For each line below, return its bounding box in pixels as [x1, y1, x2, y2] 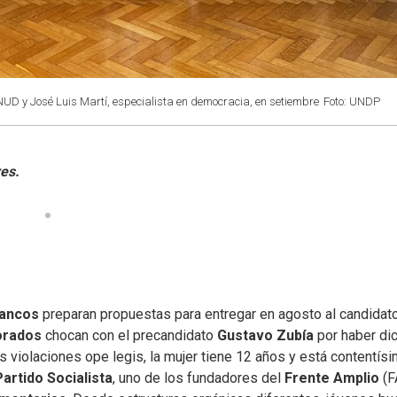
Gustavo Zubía [214, 327, 314, 345]
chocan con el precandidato [45, 327, 214, 345]
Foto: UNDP [323, 95, 380, 108]
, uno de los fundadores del [113, 370, 284, 387]
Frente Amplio [284, 370, 379, 387]
